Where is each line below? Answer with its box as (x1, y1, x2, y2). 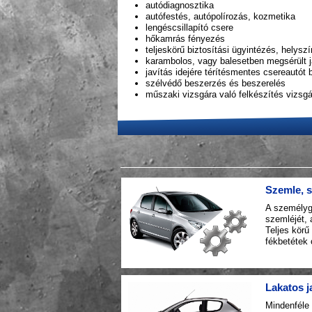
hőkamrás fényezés (146, 33, 225, 44)
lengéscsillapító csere (146, 22, 233, 33)
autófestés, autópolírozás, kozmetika (146, 11, 295, 22)
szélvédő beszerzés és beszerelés (146, 78, 286, 88)
